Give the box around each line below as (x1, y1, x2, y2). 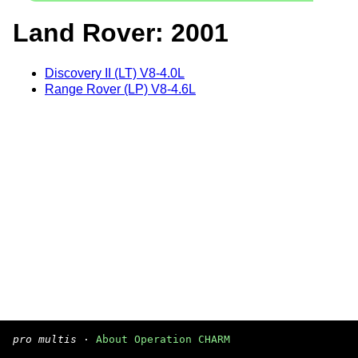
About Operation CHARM (96, 333, 230, 345)
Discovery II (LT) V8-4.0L (45, 66, 185, 80)
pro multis (13, 333, 77, 345)
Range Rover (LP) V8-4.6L (45, 82, 196, 96)
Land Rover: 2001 (13, 18, 229, 48)
